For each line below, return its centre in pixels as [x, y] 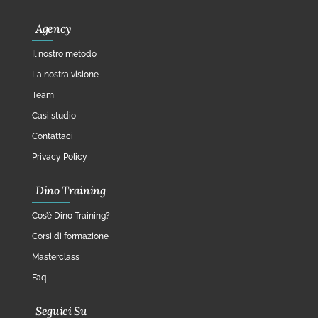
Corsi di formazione [70, 237]
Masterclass [56, 257]
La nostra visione [65, 75]
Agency [54, 29]
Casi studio [54, 116]
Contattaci [53, 137]
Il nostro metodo [64, 54]
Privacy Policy [60, 157]
